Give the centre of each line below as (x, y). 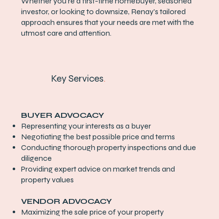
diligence (37, 158)
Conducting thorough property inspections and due (109, 147)
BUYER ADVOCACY (63, 115)
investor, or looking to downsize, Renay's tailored (104, 12)
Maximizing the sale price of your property (93, 212)
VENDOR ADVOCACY (67, 201)
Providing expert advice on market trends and (98, 169)
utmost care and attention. (68, 33)
